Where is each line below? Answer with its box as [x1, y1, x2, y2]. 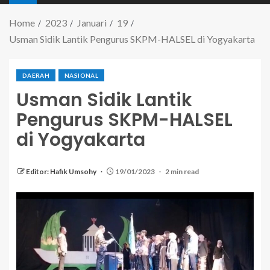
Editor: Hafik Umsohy [26, 167, 98, 177]
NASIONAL [64, 72, 98, 80]
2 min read [165, 167, 199, 177]
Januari [77, 17, 107, 29]
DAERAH [22, 72, 50, 80]
